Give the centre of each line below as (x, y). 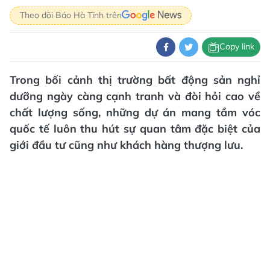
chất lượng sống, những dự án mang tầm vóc (135, 112)
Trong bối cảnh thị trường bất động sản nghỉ (135, 80)
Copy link (237, 47)
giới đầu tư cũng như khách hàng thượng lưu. (126, 145)
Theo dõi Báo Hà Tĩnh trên (71, 15)
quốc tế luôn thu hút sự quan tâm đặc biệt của (135, 128)
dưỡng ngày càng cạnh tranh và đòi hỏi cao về (135, 96)
